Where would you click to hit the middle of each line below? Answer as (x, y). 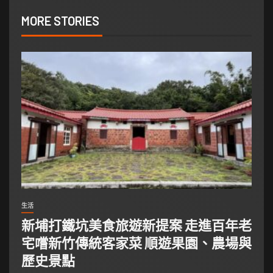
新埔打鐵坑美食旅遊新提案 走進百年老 (136, 225)
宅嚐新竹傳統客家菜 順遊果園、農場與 (136, 242)
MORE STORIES (60, 20)
